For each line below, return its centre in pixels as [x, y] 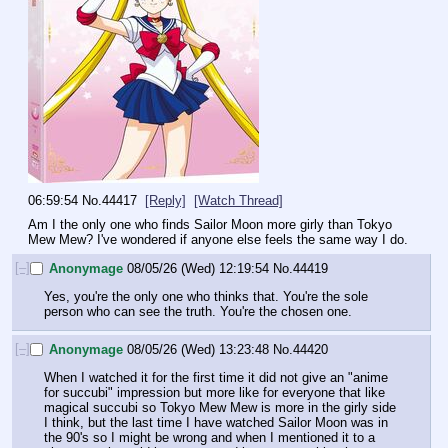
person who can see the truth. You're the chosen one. [198, 312]
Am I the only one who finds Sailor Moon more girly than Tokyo [210, 225]
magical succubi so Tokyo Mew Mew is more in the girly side [220, 408]
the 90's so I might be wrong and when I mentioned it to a [209, 438]
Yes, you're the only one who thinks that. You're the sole [206, 297]
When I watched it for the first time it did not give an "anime [216, 378]
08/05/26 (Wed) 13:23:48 [198, 349]
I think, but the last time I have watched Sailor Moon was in [216, 423]
